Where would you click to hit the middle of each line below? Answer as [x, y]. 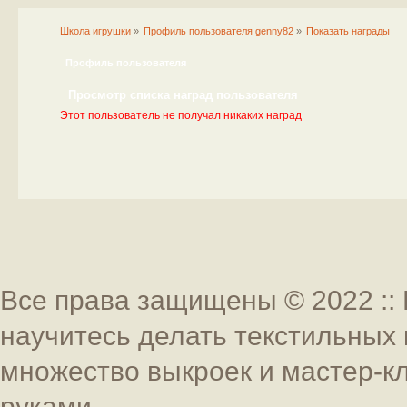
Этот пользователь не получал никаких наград [180, 116]
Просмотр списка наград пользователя [183, 95]
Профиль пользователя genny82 [219, 31]
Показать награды [348, 31]
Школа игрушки [95, 31]
